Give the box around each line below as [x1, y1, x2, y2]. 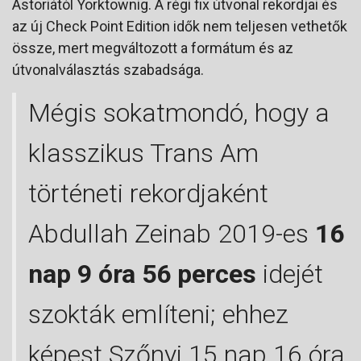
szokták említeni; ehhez [28, 299, 288, 330]
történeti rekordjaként [28, 178, 268, 210]
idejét [256, 259, 323, 290]
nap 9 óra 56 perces [28, 259, 256, 290]
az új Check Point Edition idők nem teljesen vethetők [12, 18, 347, 35]
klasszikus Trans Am [28, 138, 259, 169]
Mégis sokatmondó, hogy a [28, 98, 330, 129]
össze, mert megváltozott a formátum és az [12, 39, 293, 57]
